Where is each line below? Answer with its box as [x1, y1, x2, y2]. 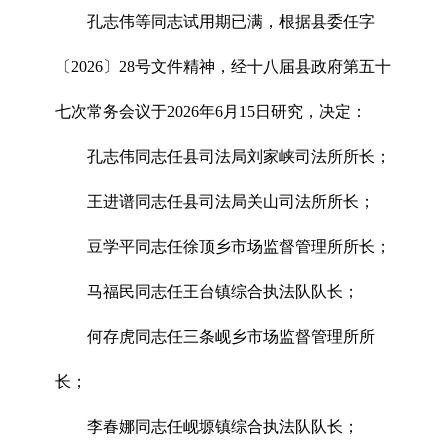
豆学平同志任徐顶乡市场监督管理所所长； [87, 237, 391, 255]
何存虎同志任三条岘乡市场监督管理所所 [87, 327, 375, 345]
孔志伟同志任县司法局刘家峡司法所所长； [87, 147, 391, 165]
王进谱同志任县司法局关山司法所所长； [87, 192, 375, 210]
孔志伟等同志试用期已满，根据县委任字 [87, 12, 375, 30]
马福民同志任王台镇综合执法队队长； [87, 282, 359, 300]
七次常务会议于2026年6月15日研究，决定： [55, 102, 367, 120]
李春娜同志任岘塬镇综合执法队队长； [87, 417, 359, 435]
